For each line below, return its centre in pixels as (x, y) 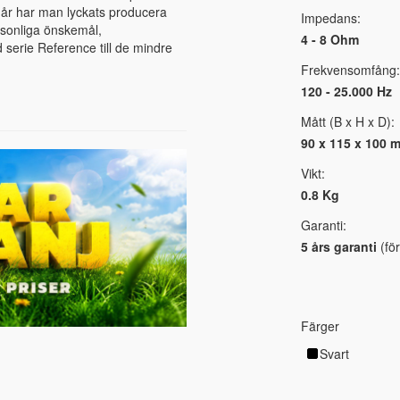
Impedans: (330, 18)
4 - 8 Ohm (329, 40)
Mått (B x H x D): (347, 122)
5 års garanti (338, 247)
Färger (320, 326)
